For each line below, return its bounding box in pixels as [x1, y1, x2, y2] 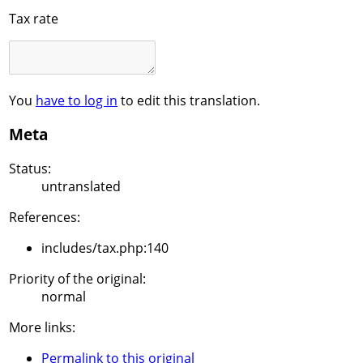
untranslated [41, 177, 121, 196]
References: [9, 208, 80, 227]
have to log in [36, 91, 117, 109]
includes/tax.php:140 [41, 239, 169, 258]
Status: [9, 160, 51, 178]
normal [41, 288, 86, 306]
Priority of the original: [9, 270, 146, 288]
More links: [9, 318, 75, 337]
